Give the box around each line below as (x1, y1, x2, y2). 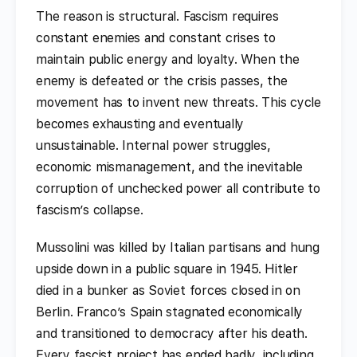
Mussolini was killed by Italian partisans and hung (36, 239, 320, 255)
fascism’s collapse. (36, 202, 143, 218)
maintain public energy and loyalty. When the (36, 51, 300, 67)
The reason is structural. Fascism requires (36, 8, 279, 24)
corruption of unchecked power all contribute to (36, 180, 320, 196)
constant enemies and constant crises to (36, 29, 276, 45)
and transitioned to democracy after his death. (36, 325, 308, 341)
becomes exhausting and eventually (36, 116, 245, 131)
